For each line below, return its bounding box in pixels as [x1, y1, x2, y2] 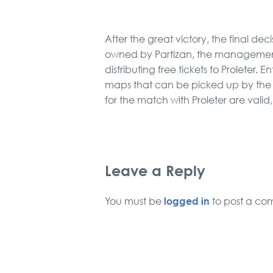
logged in [164, 194, 210, 208]
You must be [105, 195, 164, 207]
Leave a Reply [105, 160, 205, 180]
